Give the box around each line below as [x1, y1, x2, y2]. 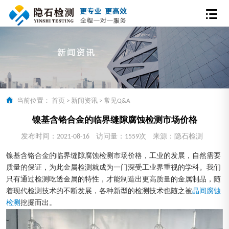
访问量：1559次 [96, 133, 146, 141]
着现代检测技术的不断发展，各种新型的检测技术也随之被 [6, 187, 192, 195]
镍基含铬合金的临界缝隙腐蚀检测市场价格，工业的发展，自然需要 [6, 152, 221, 160]
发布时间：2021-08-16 [21, 133, 89, 141]
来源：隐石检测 [153, 133, 203, 141]
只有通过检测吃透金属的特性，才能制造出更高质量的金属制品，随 [6, 175, 221, 184]
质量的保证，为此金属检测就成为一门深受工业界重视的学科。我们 [6, 164, 221, 172]
